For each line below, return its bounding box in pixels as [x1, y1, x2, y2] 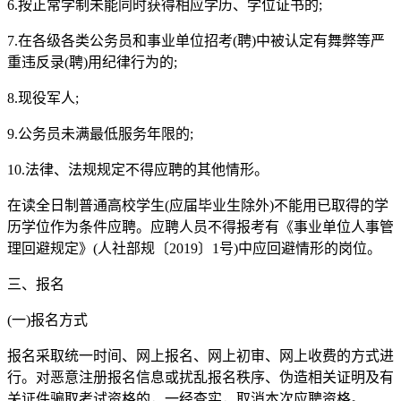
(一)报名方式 [7, 311, 88, 328]
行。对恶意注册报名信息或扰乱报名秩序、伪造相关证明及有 [7, 369, 394, 385]
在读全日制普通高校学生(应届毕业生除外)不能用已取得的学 [7, 197, 388, 213]
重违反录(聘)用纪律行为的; [7, 54, 177, 70]
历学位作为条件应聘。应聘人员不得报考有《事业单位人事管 [7, 218, 394, 235]
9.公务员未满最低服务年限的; [7, 125, 193, 141]
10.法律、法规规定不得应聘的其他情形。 [7, 161, 269, 177]
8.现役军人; [7, 90, 79, 106]
